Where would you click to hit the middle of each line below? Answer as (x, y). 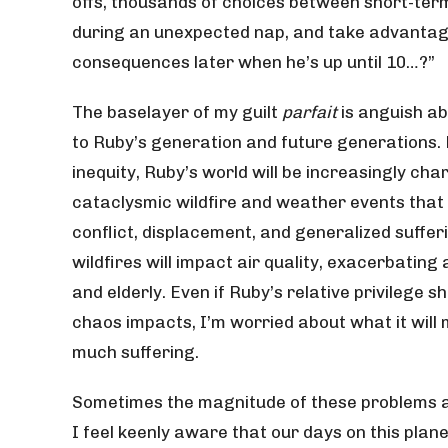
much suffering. (137, 352)
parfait (309, 112)
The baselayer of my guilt (177, 112)
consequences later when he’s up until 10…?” (255, 62)
